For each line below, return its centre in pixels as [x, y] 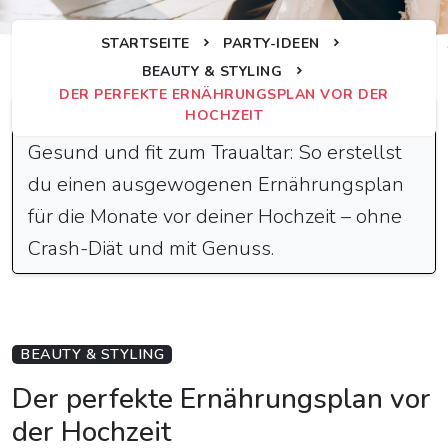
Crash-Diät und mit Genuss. [151, 248]
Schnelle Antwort [133, 116]
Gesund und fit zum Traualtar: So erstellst [215, 152]
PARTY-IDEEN [271, 43]
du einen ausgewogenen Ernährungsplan [216, 184]
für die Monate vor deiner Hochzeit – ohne [215, 216]
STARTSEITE [145, 43]
